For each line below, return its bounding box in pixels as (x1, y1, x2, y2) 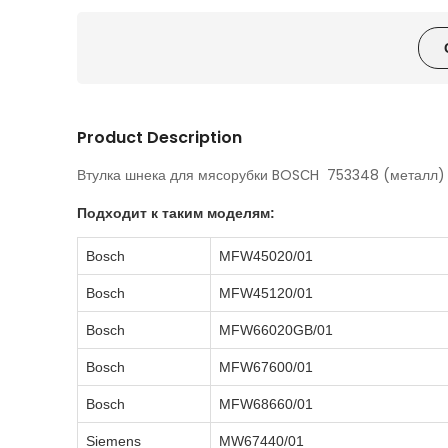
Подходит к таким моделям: (77, 205, 275, 222)
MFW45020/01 (219, 248, 313, 265)
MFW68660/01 (219, 396, 313, 413)
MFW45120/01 (219, 285, 313, 302)
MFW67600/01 (219, 359, 313, 376)
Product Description (77, 126, 242, 150)
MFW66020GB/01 (219, 322, 333, 339)
